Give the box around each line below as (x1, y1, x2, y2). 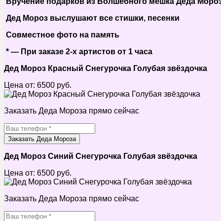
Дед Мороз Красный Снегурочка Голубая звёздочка (4, 64, 207, 73)
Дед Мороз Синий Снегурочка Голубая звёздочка (4, 151, 197, 160)
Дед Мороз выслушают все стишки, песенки (4, 13, 180, 22)
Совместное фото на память (4, 30, 119, 39)
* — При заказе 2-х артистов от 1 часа (4, 47, 152, 56)
